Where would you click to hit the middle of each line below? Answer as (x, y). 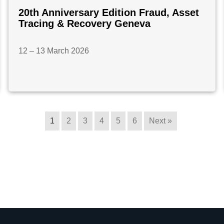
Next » (160, 120)
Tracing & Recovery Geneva (84, 23)
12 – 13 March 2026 (53, 50)
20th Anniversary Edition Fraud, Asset (108, 12)
